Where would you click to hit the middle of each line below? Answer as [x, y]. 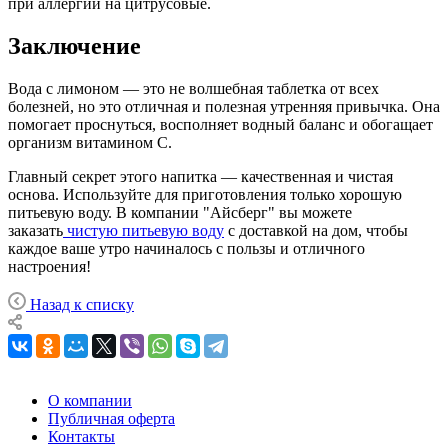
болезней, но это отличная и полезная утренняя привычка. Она [224, 106]
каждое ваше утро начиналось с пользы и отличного [186, 248]
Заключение [74, 45]
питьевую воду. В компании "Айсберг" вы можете [180, 212]
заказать [35, 230]
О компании [90, 400]
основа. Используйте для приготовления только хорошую [205, 194]
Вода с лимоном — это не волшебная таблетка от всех [193, 88]
